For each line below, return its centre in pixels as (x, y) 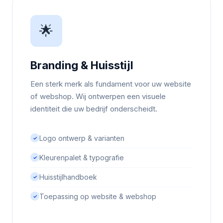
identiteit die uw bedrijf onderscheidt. (94, 109)
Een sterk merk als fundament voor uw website (111, 84)
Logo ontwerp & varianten (82, 138)
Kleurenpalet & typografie (82, 158)
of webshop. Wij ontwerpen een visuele (98, 96)
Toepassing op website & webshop (98, 196)
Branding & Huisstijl (82, 65)
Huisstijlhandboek (68, 177)
